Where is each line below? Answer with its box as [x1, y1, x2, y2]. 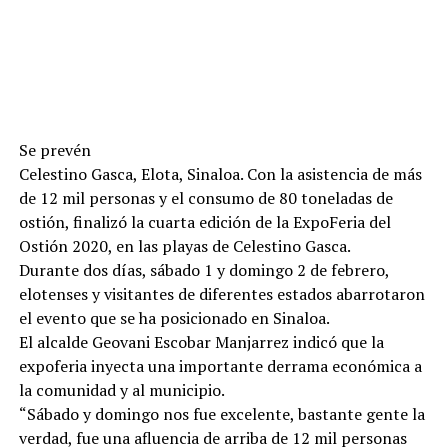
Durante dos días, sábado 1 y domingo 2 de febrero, [18, 259, 389, 281]
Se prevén [18, 139, 91, 161]
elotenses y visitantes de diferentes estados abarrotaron [18, 283, 425, 305]
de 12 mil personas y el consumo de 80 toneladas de [18, 187, 393, 209]
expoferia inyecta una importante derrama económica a [18, 355, 422, 377]
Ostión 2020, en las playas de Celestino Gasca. [18, 235, 351, 257]
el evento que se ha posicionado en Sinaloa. [18, 307, 330, 329]
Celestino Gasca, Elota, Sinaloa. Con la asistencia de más [18, 163, 422, 185]
